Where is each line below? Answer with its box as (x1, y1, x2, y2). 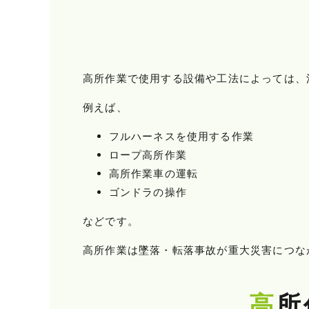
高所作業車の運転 (108, 166, 199, 180)
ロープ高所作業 (108, 148, 187, 161)
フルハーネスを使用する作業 (108, 129, 255, 143)
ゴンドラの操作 (108, 185, 187, 199)
